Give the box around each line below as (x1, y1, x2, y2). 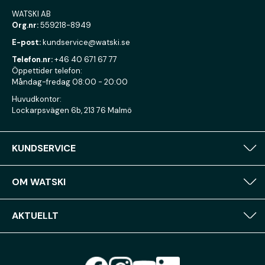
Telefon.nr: (12, 54, 53, 64)
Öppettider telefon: (12, 66, 82, 76)
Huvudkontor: (12, 94, 62, 104)
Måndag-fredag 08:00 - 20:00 (12, 77, 128, 87)
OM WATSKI (12, 176, 66, 188)
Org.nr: (12, 20, 40, 30)
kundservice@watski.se (43, 37, 130, 47)
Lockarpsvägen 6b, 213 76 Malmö (12, 105, 132, 115)
